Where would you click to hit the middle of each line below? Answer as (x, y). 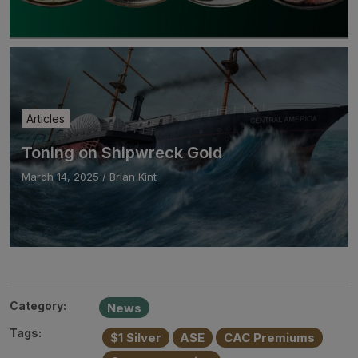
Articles (46, 118)
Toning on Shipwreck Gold (122, 152)
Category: (38, 305)
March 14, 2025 (60, 176)
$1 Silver (135, 338)
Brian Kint (133, 176)
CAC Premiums (269, 338)
